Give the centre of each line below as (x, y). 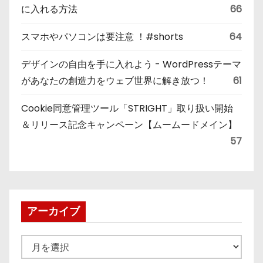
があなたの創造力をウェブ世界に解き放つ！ (120, 81)
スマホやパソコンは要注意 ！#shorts (102, 37)
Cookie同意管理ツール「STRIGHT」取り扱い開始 (127, 108)
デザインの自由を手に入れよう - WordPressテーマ (131, 64)
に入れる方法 (49, 9)
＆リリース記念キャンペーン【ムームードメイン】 (129, 125)
